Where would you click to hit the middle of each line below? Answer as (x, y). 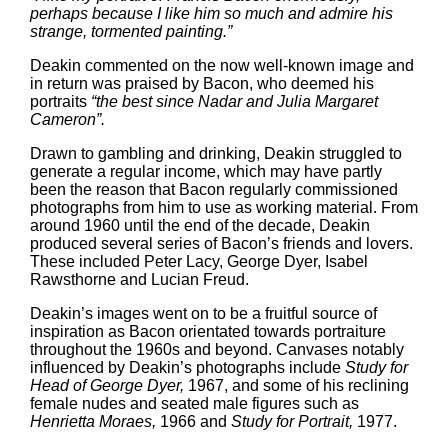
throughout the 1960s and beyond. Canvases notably (217, 349)
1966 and (195, 421)
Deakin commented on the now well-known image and (222, 65)
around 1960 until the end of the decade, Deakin (200, 225)
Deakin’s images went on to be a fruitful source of (203, 313)
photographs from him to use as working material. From (224, 207)
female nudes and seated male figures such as (194, 403)
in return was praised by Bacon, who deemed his (202, 83)
